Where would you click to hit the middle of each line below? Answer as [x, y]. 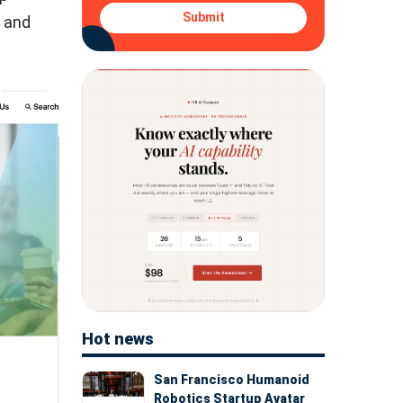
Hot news [118, 338]
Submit [203, 18]
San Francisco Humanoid [232, 379]
